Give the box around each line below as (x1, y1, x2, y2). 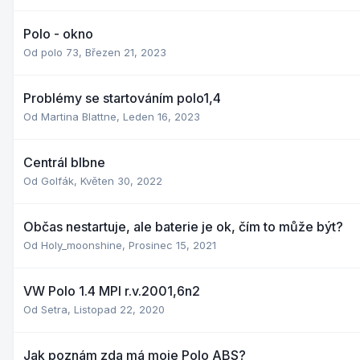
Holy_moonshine (41, 238, 122, 252)
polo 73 (41, 45, 79, 59)
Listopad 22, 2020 (74, 302, 165, 316)
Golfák (41, 174, 74, 187)
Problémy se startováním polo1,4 (23, 89, 221, 106)
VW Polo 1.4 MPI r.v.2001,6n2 (23, 282, 200, 299)
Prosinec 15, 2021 (129, 238, 216, 252)
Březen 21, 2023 (85, 45, 166, 59)
